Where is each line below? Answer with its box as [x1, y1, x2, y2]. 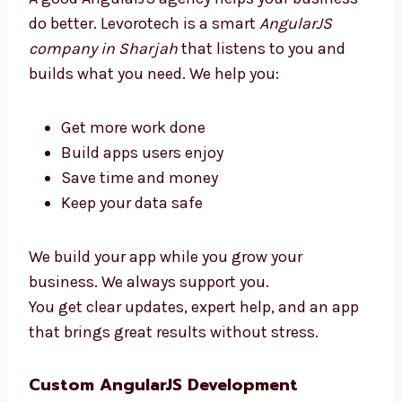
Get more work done [61, 236, 205, 257]
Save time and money [61, 286, 218, 307]
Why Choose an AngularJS [29, 47, 249, 73]
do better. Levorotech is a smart [29, 132, 259, 153]
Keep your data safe [61, 311, 203, 332]
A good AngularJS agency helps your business [29, 107, 358, 127]
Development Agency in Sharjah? [29, 71, 306, 97]
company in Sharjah [29, 157, 178, 178]
